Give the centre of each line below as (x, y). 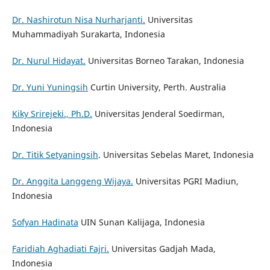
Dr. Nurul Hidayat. (49, 61)
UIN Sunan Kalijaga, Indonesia (141, 222)
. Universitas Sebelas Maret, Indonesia (176, 155)
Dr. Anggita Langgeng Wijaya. (72, 181)
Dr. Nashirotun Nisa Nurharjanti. (78, 20)
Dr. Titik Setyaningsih (55, 155)
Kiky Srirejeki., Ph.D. (52, 114)
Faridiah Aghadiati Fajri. (60, 249)
